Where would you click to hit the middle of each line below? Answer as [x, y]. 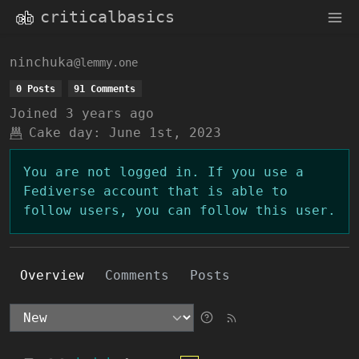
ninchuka [42, 62]
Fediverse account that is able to [155, 191]
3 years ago [110, 113]
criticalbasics [107, 16]
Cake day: [65, 132]
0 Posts [35, 89]
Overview [52, 275]
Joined [34, 113]
